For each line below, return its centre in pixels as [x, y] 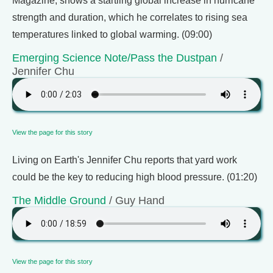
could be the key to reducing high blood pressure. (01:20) [135, 177]
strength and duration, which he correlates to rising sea [130, 17]
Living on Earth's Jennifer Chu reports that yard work [125, 160]
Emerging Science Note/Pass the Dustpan [115, 58]
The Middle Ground [59, 200]
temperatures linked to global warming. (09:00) [112, 34]
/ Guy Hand [135, 200]
